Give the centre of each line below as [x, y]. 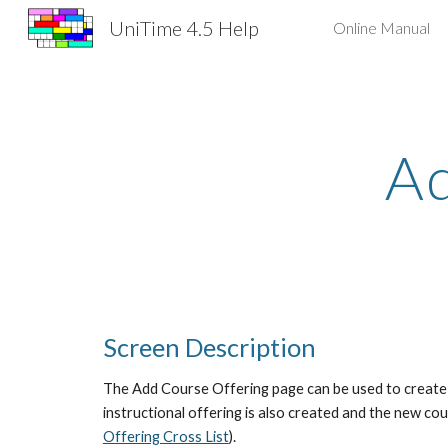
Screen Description [209, 347]
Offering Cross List [165, 436]
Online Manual [381, 27]
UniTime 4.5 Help [183, 28]
